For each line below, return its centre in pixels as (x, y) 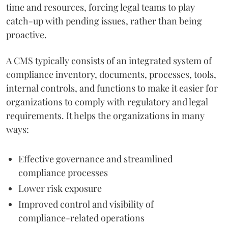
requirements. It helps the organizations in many (105, 115)
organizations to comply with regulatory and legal (107, 102)
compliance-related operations (81, 218)
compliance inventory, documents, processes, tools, (111, 74)
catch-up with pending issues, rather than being (104, 21)
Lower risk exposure (60, 188)
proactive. (26, 34)
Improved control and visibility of (86, 204)
